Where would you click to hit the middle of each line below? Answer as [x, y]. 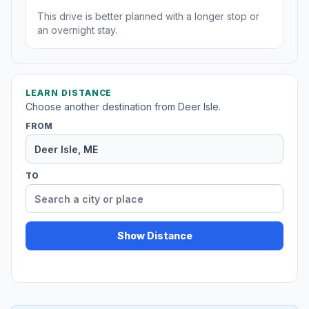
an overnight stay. [77, 30]
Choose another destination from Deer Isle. [123, 107]
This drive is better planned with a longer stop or [148, 17]
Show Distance [154, 236]
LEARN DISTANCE [69, 93]
